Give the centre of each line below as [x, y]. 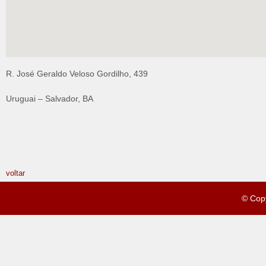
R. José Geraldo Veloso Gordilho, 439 [77, 74]
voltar [15, 173]
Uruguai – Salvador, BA [50, 99]
